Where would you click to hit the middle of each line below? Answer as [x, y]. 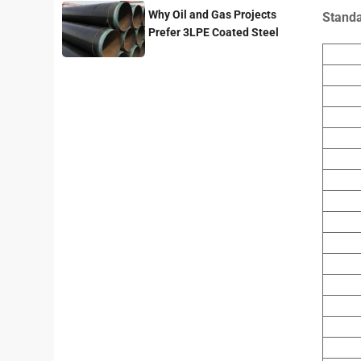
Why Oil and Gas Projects [212, 15]
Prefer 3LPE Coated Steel [213, 33]
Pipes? [165, 50]
